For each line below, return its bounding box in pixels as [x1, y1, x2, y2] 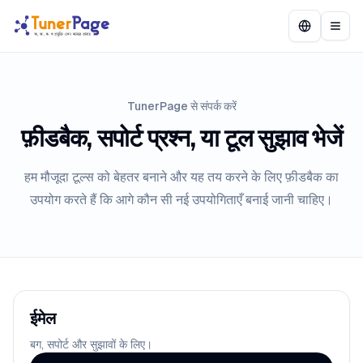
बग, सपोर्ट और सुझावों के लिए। [30, 338, 152, 351]
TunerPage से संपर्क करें [126, 100, 237, 113]
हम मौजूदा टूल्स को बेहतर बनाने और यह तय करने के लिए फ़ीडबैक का [24, 169, 339, 185]
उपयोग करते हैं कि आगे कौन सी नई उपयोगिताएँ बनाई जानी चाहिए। [30, 192, 333, 207]
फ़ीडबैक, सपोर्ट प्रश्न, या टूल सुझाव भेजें [21, 124, 342, 152]
